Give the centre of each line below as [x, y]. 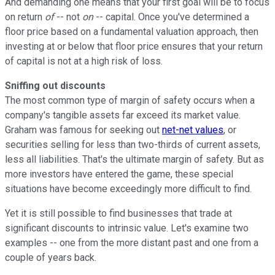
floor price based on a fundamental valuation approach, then [132, 31]
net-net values [193, 130]
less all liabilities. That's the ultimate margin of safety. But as [134, 159]
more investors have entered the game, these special [119, 174]
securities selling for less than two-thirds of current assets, [133, 144]
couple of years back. [51, 257]
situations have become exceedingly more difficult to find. [128, 188]
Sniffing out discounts [55, 85]
